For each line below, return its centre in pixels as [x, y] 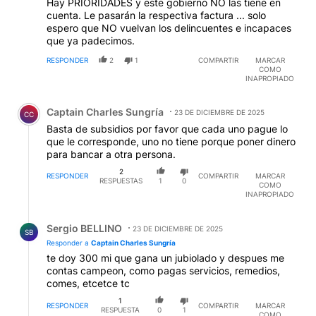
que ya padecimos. [91, 40]
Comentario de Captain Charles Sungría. [119, 101]
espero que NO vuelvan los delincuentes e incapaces [169, 28]
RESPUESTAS [121, 180]
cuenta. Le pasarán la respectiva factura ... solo [156, 15]
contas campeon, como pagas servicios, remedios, [163, 271]
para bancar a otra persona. [111, 154]
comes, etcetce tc [88, 284]
